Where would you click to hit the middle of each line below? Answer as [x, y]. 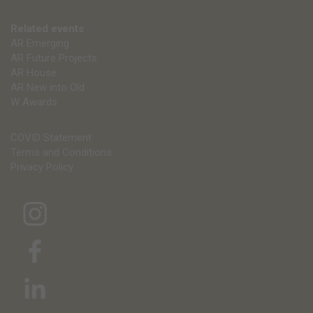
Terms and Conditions [61, 152]
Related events [47, 28]
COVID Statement [51, 137]
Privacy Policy [42, 167]
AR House [34, 72]
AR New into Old [48, 87]
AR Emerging [40, 43]
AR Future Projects [54, 58]
